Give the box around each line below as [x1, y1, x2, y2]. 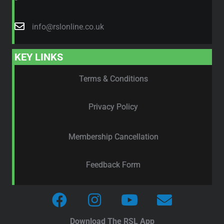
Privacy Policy [88, 102, 138, 111]
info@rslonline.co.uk [32, 22, 104, 31]
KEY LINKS [14, 51, 63, 63]
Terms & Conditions [78, 74, 148, 83]
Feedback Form [86, 160, 140, 169]
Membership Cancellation [68, 132, 158, 141]
